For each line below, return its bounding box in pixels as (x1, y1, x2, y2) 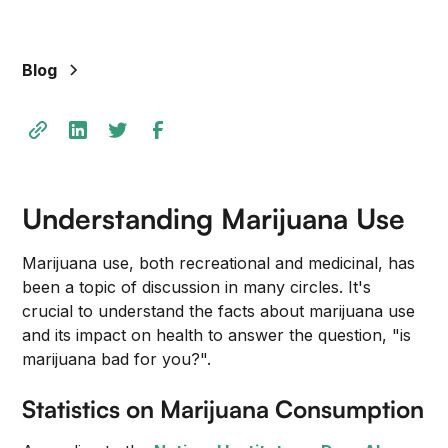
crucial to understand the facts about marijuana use (22, 301, 416, 321)
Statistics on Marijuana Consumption (22, 394, 425, 424)
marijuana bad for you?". (22, 349, 212, 369)
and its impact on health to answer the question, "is (22, 325, 412, 345)
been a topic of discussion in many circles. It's (22, 277, 372, 297)
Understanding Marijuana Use (22, 201, 406, 236)
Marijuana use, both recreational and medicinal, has (22, 253, 416, 273)
